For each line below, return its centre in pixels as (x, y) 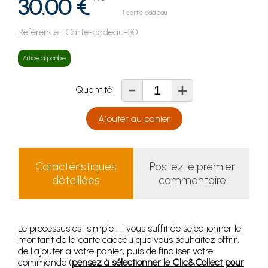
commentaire (192, 181)
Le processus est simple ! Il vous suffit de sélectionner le (130, 229)
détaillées (76, 181)
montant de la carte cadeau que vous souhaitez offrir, (129, 240)
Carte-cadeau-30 (101, 32)
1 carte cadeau (145, 13)
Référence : (42, 32)
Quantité (98, 90)
